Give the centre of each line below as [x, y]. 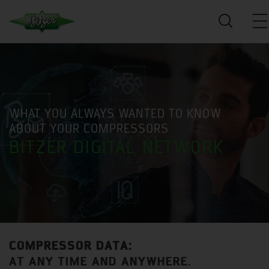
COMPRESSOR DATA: [71, 245]
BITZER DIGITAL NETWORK [116, 149]
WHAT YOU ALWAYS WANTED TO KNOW [115, 115]
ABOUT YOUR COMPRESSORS [89, 130]
